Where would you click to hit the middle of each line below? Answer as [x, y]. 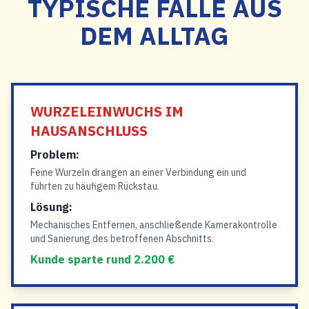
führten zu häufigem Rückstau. [95, 186]
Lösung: [51, 207]
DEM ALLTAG [154, 36]
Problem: [55, 154]
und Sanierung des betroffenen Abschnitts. [122, 239]
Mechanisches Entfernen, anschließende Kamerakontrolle [154, 225]
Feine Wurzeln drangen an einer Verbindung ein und [138, 172]
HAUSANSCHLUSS [89, 131]
